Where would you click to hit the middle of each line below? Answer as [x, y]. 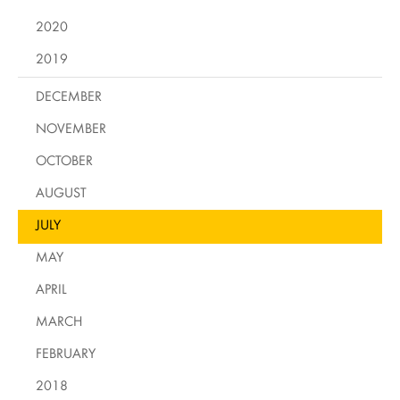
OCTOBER [64, 160]
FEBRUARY [66, 353]
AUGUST [61, 192]
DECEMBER [69, 96]
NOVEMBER [71, 128]
